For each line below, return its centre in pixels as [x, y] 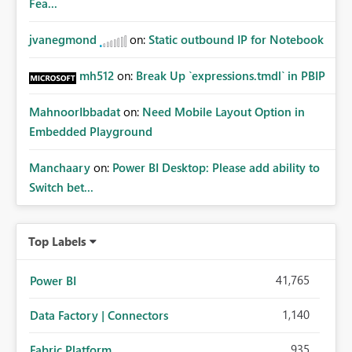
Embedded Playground [91, 132]
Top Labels [57, 242]
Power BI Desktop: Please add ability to [216, 168]
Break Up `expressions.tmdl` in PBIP [231, 76]
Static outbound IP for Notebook [236, 40]
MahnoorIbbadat [75, 112]
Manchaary [60, 168]
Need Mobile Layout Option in [224, 112]
